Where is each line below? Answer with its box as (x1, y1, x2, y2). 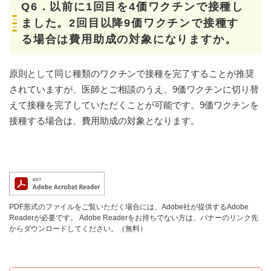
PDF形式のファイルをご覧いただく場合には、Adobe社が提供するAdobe (9, 203, 249, 212)
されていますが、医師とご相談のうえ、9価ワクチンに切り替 (9, 84, 259, 95)
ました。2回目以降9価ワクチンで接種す (21, 17, 240, 30)
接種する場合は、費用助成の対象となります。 (9, 116, 200, 126)
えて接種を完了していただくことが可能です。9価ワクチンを (9, 100, 259, 111)
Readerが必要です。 (9, 214, 77, 223)
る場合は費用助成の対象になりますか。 (21, 33, 237, 46)
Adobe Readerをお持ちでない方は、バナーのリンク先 (77, 214, 258, 223)
